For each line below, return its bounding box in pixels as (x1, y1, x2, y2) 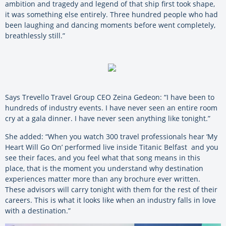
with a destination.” (5, 206, 71, 216)
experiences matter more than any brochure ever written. (5, 174, 200, 184)
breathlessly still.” (5, 30, 65, 40)
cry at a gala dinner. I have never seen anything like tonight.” (5, 114, 210, 124)
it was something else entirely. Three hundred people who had (5, 9, 218, 19)
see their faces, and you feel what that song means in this (5, 153, 200, 163)
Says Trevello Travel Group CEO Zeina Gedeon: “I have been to (5, 92, 214, 102)
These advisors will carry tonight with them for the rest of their (5, 185, 217, 195)
